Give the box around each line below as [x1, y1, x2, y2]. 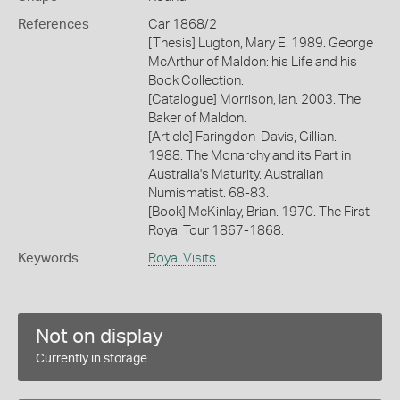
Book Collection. [147, 74, 244, 87]
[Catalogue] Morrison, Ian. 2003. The [147, 93, 361, 106]
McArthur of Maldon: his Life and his [147, 55, 357, 69]
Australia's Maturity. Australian [147, 168, 323, 181]
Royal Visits [147, 252, 216, 265]
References [18, 18, 89, 31]
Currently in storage [36, 353, 147, 365]
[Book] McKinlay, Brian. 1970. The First [147, 205, 370, 219]
